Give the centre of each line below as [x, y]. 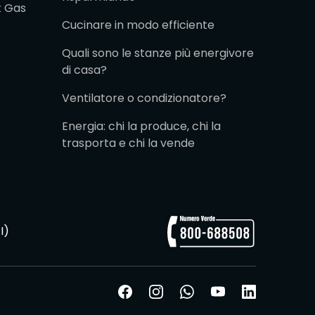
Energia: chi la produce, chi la [141, 126]
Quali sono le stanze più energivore [158, 53]
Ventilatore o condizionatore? [144, 98]
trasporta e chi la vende [128, 143]
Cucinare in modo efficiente [138, 25]
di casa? [84, 70]
